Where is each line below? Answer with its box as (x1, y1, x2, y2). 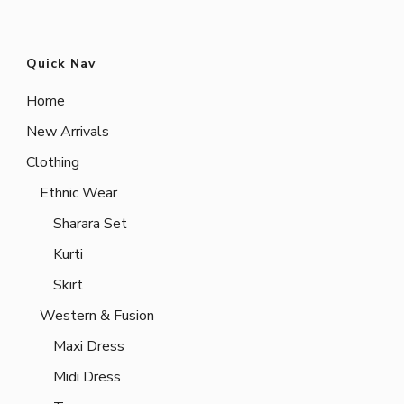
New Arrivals (26, 122, 109, 142)
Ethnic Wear (40, 183, 117, 204)
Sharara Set (53, 214, 127, 234)
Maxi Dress (53, 336, 124, 357)
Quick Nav (26, 55, 96, 73)
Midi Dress (53, 367, 121, 388)
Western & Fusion (40, 306, 154, 326)
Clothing (26, 152, 79, 173)
